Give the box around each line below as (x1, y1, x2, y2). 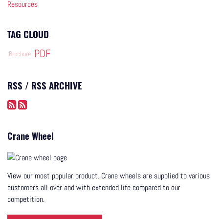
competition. (7, 194, 48, 205)
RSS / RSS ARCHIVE (7, 78, 82, 93)
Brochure (9, 49, 31, 59)
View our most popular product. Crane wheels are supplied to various (7, 171, 210, 181)
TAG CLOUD (7, 27, 49, 42)
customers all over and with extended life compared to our (7, 182, 180, 193)
